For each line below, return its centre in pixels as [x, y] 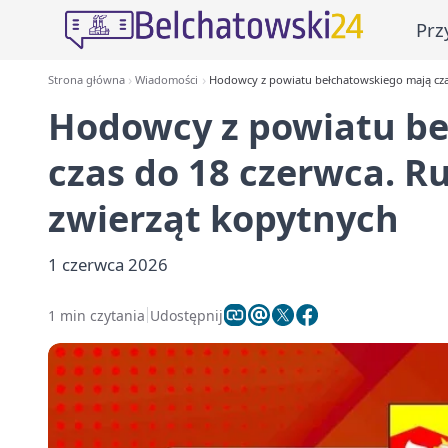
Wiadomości [167, 79]
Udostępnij [186, 315]
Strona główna [86, 79]
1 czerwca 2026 [108, 264]
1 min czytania [96, 315]
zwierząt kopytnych [223, 218]
